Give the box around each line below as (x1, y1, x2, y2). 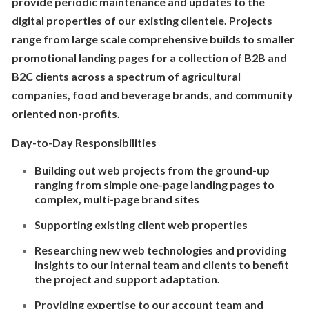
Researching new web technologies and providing (34, 243, 286, 257)
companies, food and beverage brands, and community (11, 88, 293, 101)
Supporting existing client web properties (34, 218, 248, 231)
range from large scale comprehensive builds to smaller (11, 32, 295, 46)
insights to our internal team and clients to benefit (34, 258, 289, 271)
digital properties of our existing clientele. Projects (11, 14, 272, 27)
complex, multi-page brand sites (34, 192, 199, 206)
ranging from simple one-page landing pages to (34, 178, 275, 191)
